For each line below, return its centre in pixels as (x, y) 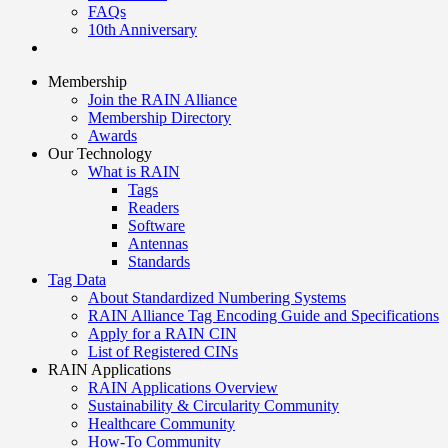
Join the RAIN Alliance (162, 99)
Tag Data (77, 279)
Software (156, 225)
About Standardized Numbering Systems (217, 297)
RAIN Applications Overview (183, 387)
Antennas (158, 243)
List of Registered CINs (163, 351)
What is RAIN (134, 171)
